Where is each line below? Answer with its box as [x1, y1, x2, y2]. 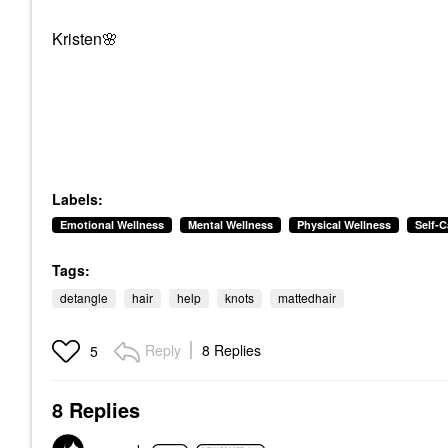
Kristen [52, 27, 102, 50]
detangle [60, 289, 108, 306]
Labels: [52, 189, 103, 209]
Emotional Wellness [60, 217, 164, 232]
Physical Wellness [297, 217, 391, 232]
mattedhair [278, 289, 336, 306]
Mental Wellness [188, 217, 273, 232]
